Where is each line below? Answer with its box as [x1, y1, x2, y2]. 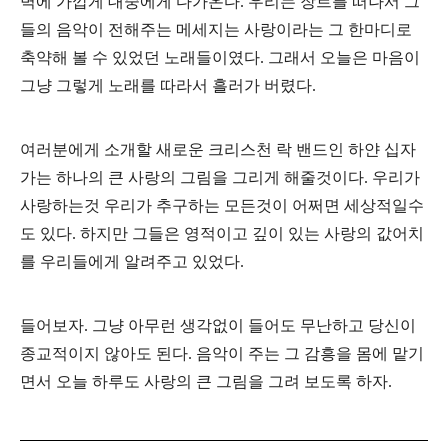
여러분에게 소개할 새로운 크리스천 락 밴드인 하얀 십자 [20, 141, 416, 159]
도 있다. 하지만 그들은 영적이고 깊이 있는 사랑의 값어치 [20, 225, 424, 243]
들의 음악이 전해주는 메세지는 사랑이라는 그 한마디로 [20, 21, 412, 39]
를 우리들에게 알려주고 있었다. [20, 253, 244, 271]
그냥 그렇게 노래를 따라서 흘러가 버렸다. [20, 77, 316, 95]
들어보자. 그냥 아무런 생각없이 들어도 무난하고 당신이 [20, 317, 416, 335]
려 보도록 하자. [284, 373, 392, 391]
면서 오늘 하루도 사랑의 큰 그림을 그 [20, 373, 284, 391]
